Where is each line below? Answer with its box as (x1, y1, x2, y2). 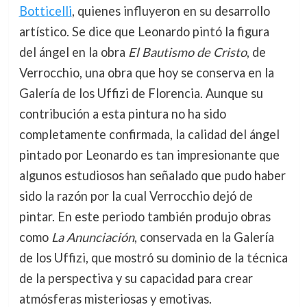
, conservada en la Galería (134, 230, 274, 245)
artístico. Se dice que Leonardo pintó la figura (19, 24, 269, 40)
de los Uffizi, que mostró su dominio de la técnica (19, 250, 288, 266)
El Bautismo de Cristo (127, 45, 247, 60)
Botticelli (19, 3, 72, 19)
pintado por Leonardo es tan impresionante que (19, 147, 280, 163)
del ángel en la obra (19, 45, 128, 60)
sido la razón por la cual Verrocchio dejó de (19, 188, 253, 204)
